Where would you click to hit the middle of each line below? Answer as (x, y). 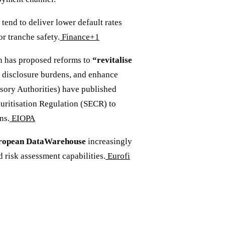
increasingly (109, 141)
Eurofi (119, 156)
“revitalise (112, 60)
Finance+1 (81, 37)
